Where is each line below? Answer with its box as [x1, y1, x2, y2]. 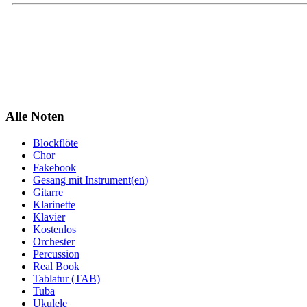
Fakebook [33, 162, 76, 174]
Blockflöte [33, 137, 78, 149]
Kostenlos [33, 223, 76, 236]
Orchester [33, 236, 75, 248]
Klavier [33, 211, 65, 223]
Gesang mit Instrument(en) [33, 174, 148, 186]
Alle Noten [5, 109, 64, 124]
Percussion [33, 248, 79, 260]
